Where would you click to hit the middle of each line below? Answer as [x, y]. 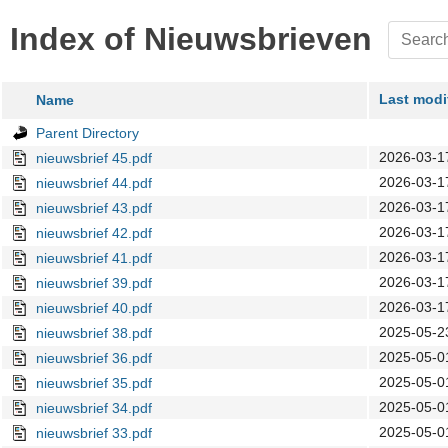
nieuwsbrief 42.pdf [94, 233]
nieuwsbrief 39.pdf [94, 283]
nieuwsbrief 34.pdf [94, 408]
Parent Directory [87, 133]
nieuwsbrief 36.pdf [94, 358]
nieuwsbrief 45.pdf [94, 158]
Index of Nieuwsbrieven [191, 39]
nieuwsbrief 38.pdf [94, 333]
